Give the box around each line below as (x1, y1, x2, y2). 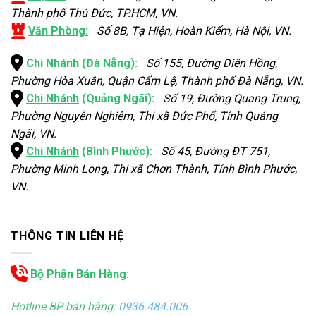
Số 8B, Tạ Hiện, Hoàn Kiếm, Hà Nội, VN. (88, 24, 291, 38)
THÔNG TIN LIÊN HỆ (11, 229, 124, 243)
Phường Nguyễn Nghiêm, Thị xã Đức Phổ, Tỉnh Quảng (11, 109, 278, 123)
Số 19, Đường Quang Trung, (154, 91, 300, 105)
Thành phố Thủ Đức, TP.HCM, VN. (11, 6, 178, 20)
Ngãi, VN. (11, 126, 56, 140)
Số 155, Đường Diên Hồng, (138, 56, 277, 70)
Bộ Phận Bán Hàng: (30, 267, 129, 281)
